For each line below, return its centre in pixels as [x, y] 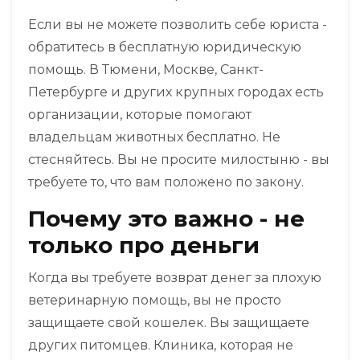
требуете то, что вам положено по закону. [166, 182]
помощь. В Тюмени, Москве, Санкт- [146, 70]
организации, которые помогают [140, 115]
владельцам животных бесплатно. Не [154, 137]
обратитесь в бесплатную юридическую [165, 47]
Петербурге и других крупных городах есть [176, 92]
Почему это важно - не [166, 219]
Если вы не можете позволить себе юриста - [178, 25]
